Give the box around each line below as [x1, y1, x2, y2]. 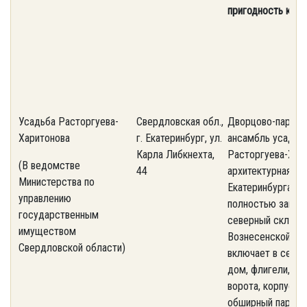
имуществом [19, 225, 76, 238]
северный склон [228, 214, 299, 227]
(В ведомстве [19, 159, 80, 172]
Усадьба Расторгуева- [19, 115, 119, 128]
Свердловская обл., [136, 115, 223, 128]
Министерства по [19, 175, 95, 188]
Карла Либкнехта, [136, 148, 214, 161]
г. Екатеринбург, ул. [136, 132, 222, 145]
